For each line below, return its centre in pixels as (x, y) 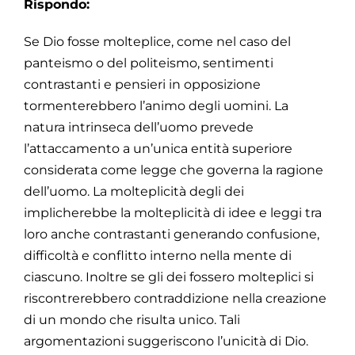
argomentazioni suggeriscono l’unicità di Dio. (166, 341)
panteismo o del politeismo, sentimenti (149, 63)
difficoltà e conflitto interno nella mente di (158, 255)
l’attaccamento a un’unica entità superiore (158, 148)
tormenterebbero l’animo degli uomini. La (156, 105)
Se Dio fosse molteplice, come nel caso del (157, 41)
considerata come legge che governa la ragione (174, 170)
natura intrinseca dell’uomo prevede (139, 127)
